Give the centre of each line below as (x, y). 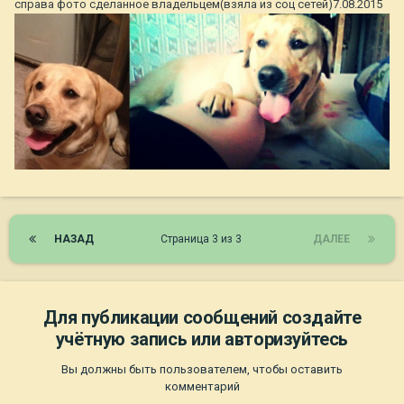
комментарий (202, 387)
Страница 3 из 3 (203, 239)
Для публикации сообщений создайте (202, 318)
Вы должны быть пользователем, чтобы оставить (202, 370)
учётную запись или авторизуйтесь (202, 340)
